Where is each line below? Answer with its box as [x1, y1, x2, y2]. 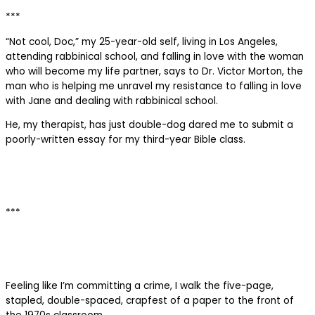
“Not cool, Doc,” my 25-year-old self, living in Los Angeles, [6, 34, 278, 49]
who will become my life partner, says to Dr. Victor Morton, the [6, 64, 303, 78]
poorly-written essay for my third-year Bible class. [6, 133, 245, 147]
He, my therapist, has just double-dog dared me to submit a [6, 118, 293, 132]
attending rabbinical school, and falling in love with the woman [6, 49, 304, 63]
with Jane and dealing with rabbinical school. [6, 94, 218, 108]
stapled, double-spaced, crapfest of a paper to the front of [6, 294, 294, 308]
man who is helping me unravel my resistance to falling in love [6, 79, 302, 93]
